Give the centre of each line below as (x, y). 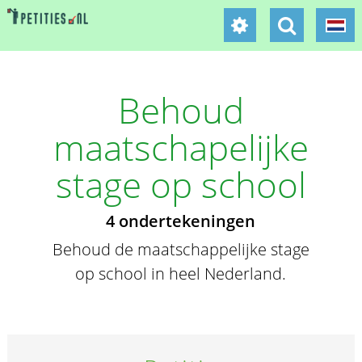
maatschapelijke (181, 147)
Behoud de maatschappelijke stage (181, 249)
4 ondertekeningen (181, 221)
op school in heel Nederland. (181, 274)
